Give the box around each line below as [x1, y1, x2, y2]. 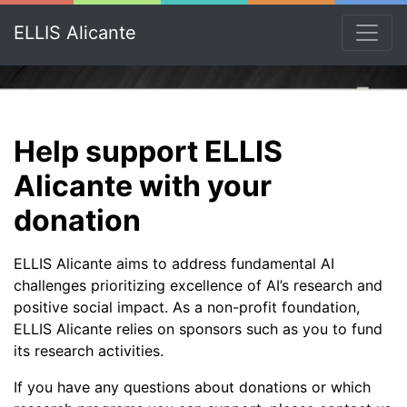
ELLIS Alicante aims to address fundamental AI [14, 254, 334, 273]
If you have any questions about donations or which [14, 378, 371, 396]
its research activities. [14, 342, 164, 360]
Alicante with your [14, 168, 272, 203]
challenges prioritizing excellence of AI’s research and [14, 276, 382, 294]
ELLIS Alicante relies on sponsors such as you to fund [14, 320, 382, 338]
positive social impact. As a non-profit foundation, [14, 298, 360, 316]
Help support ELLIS [14, 134, 283, 169]
